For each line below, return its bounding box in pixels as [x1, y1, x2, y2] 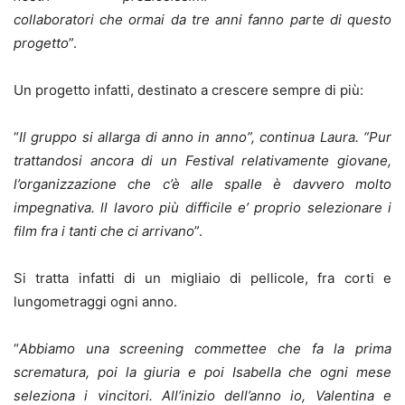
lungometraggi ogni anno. [14, 292, 177, 310]
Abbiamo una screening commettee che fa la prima [19, 339, 391, 357]
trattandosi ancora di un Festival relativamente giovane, [14, 151, 391, 169]
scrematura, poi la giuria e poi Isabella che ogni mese [14, 363, 391, 381]
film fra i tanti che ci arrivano [14, 221, 194, 240]
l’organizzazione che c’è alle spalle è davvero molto [14, 174, 391, 193]
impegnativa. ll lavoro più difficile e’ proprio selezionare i [14, 198, 391, 216]
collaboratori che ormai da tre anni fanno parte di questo [14, 10, 391, 28]
